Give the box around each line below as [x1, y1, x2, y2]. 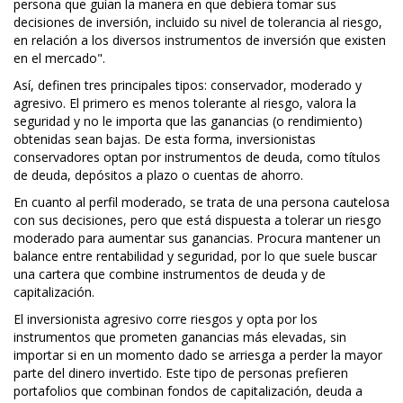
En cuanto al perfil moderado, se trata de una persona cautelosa [13, 193, 390, 211]
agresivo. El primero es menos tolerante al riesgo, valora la [13, 94, 356, 112]
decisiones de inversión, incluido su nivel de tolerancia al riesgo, [13, 13, 382, 31]
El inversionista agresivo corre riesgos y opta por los [13, 310, 318, 328]
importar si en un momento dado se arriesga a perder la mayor [13, 346, 382, 364]
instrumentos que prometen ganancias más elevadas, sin [13, 328, 346, 346]
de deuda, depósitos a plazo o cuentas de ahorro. [13, 166, 303, 184]
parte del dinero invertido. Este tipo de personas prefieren [13, 364, 348, 382]
